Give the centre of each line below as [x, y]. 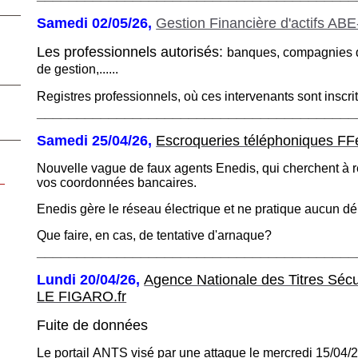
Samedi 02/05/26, [97, 23]
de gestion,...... [78, 69]
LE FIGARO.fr [82, 296]
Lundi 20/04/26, [91, 279]
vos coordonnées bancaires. [119, 182]
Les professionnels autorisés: [132, 52]
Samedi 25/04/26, [97, 140]
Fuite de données [95, 325]
